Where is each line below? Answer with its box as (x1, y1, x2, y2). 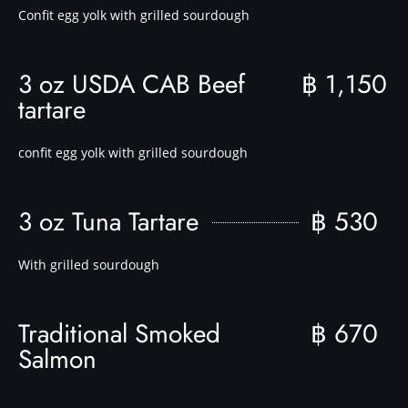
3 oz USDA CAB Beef (18, 66, 245, 103)
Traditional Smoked (18, 315, 220, 352)
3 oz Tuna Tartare (18, 203, 199, 240)
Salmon (18, 341, 97, 378)
